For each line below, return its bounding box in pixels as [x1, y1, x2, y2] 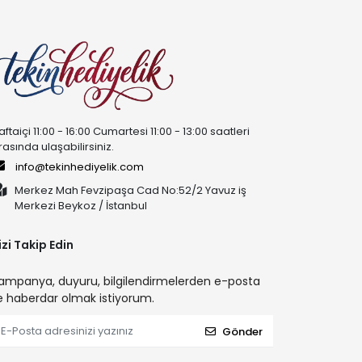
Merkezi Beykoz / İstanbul [15, 198, 148, 214]
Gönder [221, 323, 263, 339]
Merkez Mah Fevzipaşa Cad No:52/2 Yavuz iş [15, 183, 247, 199]
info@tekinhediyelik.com [15, 159, 145, 175]
